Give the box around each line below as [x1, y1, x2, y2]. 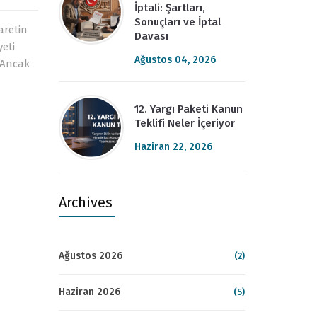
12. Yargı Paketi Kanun [134, 103, 243, 115]
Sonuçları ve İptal [134, 16, 221, 28]
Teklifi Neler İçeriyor [134, 117, 235, 129]
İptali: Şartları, [134, 1, 205, 14]
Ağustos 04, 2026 [134, 54, 216, 66]
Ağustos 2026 [58, 250, 122, 262]
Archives [58, 194, 113, 211]
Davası [134, 30, 168, 42]
